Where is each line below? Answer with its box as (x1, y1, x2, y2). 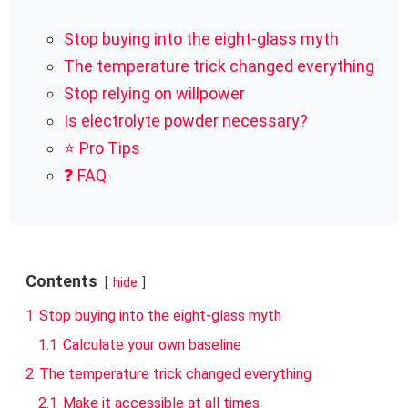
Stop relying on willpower (64, 83, 245, 103)
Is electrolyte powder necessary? (64, 110, 308, 130)
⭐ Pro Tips (64, 138, 140, 158)
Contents (25, 270, 97, 291)
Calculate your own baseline (63, 335, 241, 353)
